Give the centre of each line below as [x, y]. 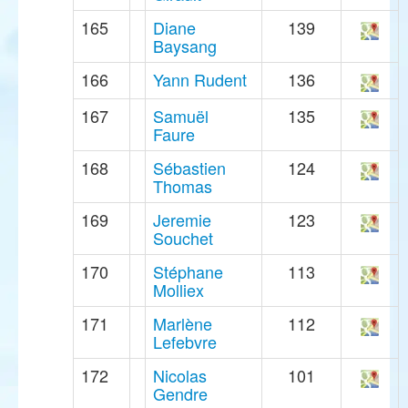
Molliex [178, 290]
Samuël [181, 116]
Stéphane [188, 272]
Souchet [183, 238]
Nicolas [180, 376]
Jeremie [182, 220]
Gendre [180, 394]
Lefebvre [185, 342]
